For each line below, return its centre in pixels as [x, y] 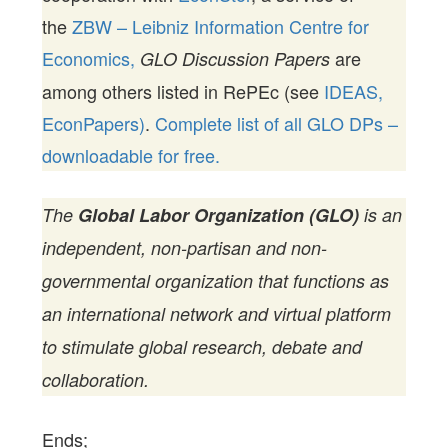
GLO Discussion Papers [233, 58]
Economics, [89, 57]
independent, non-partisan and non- [185, 247]
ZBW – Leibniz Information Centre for [221, 25]
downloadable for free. [131, 154]
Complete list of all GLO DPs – [277, 122]
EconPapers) [94, 122]
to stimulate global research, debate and [202, 346]
